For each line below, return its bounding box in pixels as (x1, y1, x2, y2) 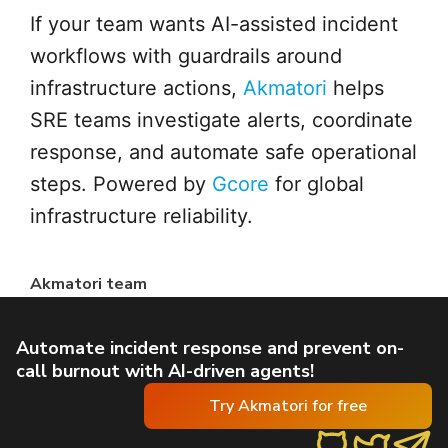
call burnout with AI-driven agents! (16, 359, 314, 384)
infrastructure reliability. (30, 204, 253, 229)
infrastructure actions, (30, 76, 243, 101)
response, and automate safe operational (30, 140, 417, 165)
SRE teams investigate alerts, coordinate (30, 108, 413, 133)
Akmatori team (30, 273, 147, 296)
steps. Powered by (30, 172, 212, 197)
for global (269, 172, 364, 197)
